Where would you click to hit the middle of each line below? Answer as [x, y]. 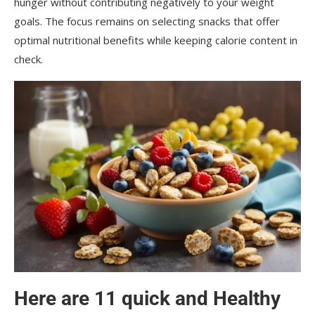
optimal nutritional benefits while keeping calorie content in [156, 40]
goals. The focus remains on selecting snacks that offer [147, 21]
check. [28, 59]
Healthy [247, 299]
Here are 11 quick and [111, 299]
